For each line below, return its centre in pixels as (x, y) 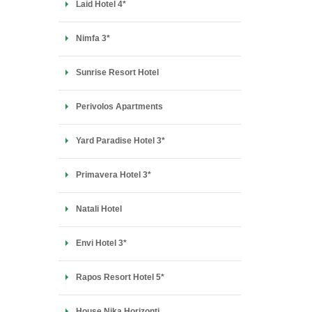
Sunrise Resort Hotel (117, 72)
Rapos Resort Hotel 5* (120, 277)
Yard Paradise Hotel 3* (120, 141)
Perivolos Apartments (119, 107)
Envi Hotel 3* (101, 243)
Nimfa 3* (93, 38)
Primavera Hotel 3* (113, 175)
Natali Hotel (99, 209)
